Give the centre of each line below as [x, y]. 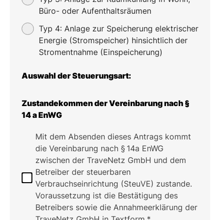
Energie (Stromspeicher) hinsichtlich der [113, 40]
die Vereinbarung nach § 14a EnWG [99, 148]
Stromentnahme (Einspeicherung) [101, 52]
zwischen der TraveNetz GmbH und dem [111, 160]
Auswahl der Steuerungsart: [76, 76]
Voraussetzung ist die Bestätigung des [107, 195]
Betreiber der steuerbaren [83, 172]
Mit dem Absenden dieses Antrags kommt [113, 137]
